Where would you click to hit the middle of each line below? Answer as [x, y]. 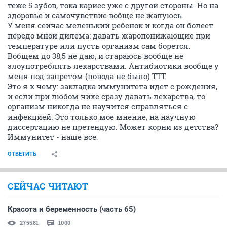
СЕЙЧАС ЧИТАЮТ [48, 186]
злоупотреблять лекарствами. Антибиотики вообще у [113, 66]
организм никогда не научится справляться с [98, 106]
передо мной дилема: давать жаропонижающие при [109, 35]
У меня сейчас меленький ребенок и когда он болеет [110, 25]
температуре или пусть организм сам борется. [99, 46]
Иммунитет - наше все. [53, 137]
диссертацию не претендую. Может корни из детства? [113, 127]
